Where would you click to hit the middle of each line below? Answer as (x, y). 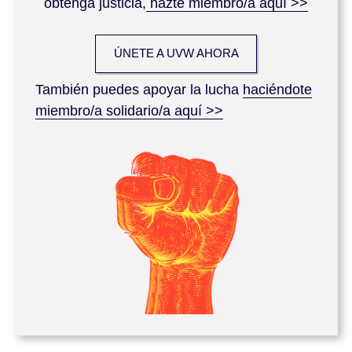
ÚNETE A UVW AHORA (176, 53)
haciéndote (277, 90)
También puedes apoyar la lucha (139, 90)
